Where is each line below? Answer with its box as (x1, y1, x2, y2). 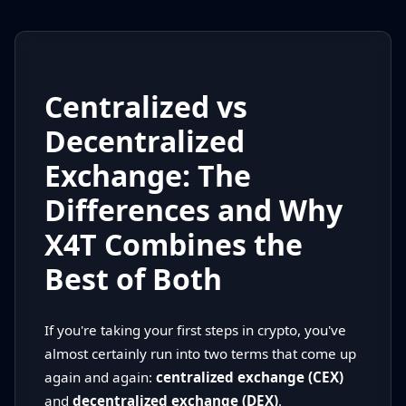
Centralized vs (44, 87, 247, 127)
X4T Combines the (44, 225, 303, 265)
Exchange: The (44, 156, 251, 196)
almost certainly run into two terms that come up (44, 344, 356, 363)
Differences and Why (44, 190, 343, 230)
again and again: (44, 368, 156, 387)
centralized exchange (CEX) (156, 368, 343, 387)
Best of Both (44, 259, 222, 299)
